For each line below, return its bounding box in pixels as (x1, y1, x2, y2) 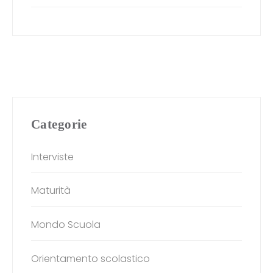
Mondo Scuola (31, 217, 101, 232)
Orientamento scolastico (31, 251, 150, 266)
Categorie (31, 116, 87, 132)
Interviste (31, 149, 74, 164)
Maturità (31, 183, 71, 198)
